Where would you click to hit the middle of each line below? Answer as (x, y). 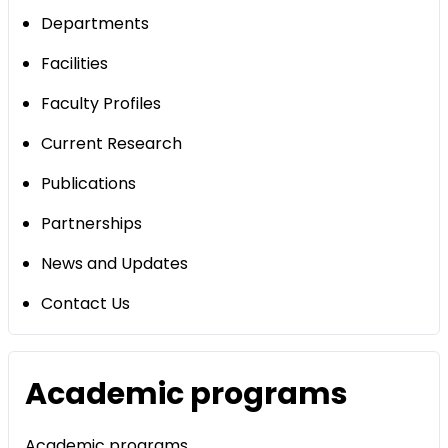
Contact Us (85, 304)
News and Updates (114, 264)
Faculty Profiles (101, 104)
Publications (88, 184)
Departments (95, 24)
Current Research (111, 144)
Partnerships (91, 224)
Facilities (74, 64)
